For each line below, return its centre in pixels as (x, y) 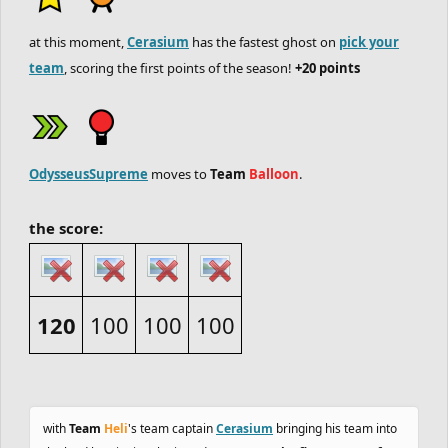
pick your (369, 42)
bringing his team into (335, 428)
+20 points (327, 68)
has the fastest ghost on (264, 42)
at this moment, (78, 42)
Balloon (274, 174)
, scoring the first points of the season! (179, 68)
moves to (179, 174)
